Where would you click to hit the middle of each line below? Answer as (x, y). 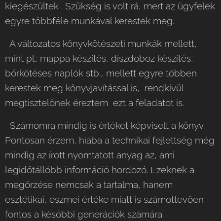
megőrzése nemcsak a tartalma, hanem (89, 184)
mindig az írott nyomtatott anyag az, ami (90, 155)
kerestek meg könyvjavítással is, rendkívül (94, 88)
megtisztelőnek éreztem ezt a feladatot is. (94, 102)
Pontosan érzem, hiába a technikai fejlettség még (110, 140)
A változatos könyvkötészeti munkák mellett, (101, 43)
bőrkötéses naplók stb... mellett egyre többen (101, 73)
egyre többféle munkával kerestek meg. (90, 20)
